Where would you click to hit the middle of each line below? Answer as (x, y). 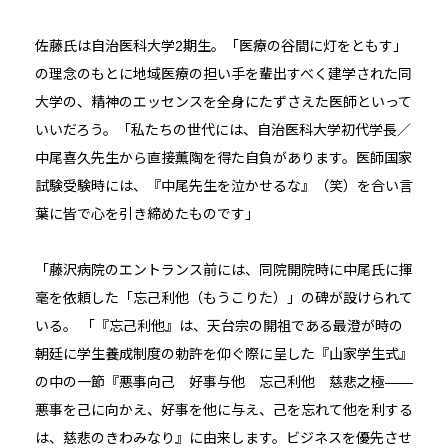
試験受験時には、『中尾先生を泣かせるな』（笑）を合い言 (223, 186)
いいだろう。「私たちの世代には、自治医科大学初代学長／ (222, 130)
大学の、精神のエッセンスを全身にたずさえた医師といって (223, 102)
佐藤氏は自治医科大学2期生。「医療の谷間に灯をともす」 (220, 46)
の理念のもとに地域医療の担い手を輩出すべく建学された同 (223, 74)
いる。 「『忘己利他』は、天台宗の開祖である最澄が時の (218, 326)
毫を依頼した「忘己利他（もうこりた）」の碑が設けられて (223, 298)
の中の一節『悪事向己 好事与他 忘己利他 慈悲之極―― (223, 382)
